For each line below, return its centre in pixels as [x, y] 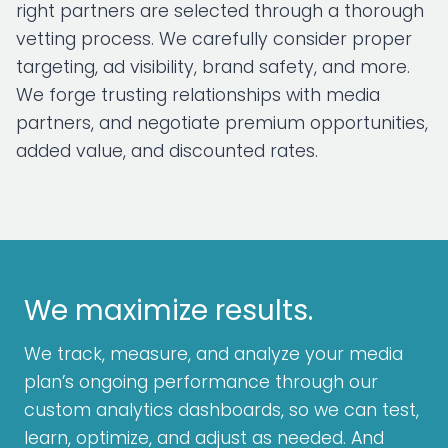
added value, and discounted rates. [167, 151]
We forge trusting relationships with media [198, 95]
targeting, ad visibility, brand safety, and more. [213, 67]
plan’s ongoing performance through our [201, 382]
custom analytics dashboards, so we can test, [221, 410]
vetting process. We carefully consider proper [214, 39]
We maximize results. [168, 311]
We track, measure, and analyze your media [213, 354]
